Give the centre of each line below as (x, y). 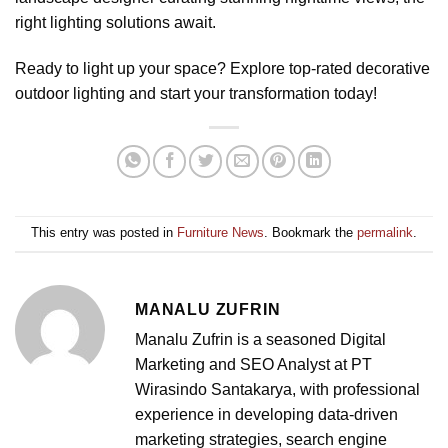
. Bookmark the (310, 232)
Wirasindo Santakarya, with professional (277, 389)
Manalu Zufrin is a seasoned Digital (260, 339)
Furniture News (220, 232)
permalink (385, 232)
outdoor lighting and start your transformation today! (196, 93)
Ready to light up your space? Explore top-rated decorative (222, 68)
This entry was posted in (104, 232)
